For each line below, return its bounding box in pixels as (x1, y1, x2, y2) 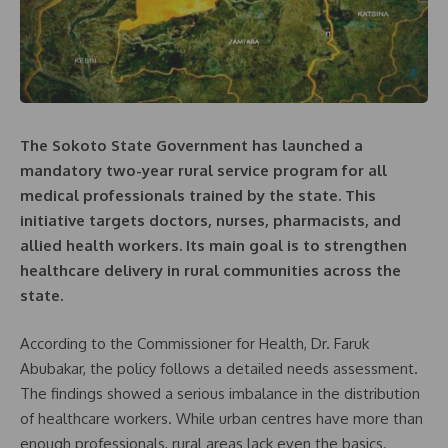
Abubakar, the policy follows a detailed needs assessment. (20, 358, 418, 378)
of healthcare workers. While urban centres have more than (20, 408, 423, 428)
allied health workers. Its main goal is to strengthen (20, 236, 407, 255)
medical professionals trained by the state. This (20, 186, 376, 205)
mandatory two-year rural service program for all (20, 161, 387, 180)
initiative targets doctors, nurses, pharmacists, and (20, 211, 401, 230)
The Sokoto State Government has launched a (20, 136, 363, 155)
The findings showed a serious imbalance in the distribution (20, 383, 420, 403)
